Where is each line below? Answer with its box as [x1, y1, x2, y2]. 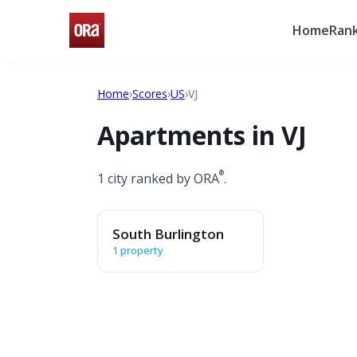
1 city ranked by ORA [97, 169, 219, 187]
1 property [112, 242, 163, 257]
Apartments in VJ [97, 118, 307, 153]
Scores [132, 86, 167, 101]
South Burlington [112, 224, 224, 243]
